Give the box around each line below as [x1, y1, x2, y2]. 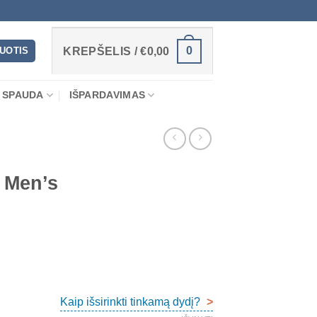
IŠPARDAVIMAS [69, 89, 146, 100]
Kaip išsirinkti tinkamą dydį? [60, 296, 203, 308]
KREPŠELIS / [63, 45, 141, 57]
